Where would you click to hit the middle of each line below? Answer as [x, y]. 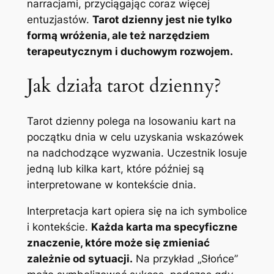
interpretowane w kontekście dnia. [111, 185]
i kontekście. [59, 227]
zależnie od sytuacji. [80, 258]
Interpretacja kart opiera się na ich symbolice [137, 211]
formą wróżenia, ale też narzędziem [118, 35]
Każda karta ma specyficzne [164, 227]
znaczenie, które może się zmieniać [118, 243]
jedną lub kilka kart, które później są [115, 169]
